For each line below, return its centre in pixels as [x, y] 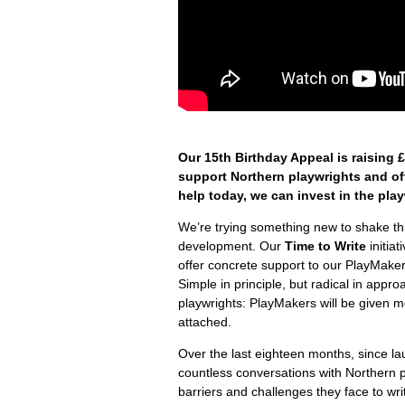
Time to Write [325, 246]
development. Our [231, 246]
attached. [205, 322]
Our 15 [198, 158]
